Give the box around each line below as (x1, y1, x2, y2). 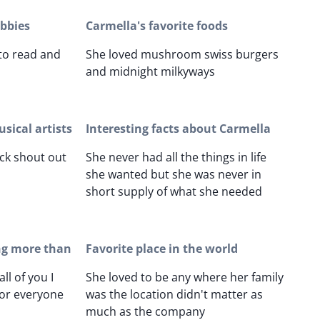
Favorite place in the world (86, 241, 238, 257)
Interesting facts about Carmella (86, 121, 271, 137)
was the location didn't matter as (86, 286, 263, 303)
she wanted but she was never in (86, 166, 261, 183)
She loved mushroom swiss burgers (86, 46, 279, 63)
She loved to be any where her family (86, 269, 284, 286)
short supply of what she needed (86, 184, 262, 200)
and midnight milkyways (86, 64, 215, 80)
